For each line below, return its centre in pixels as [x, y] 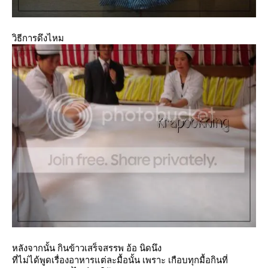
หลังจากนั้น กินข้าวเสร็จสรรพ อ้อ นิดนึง [87, 248]
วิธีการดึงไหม [38, 38]
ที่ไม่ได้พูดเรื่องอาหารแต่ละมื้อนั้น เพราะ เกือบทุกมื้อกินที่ [120, 260]
